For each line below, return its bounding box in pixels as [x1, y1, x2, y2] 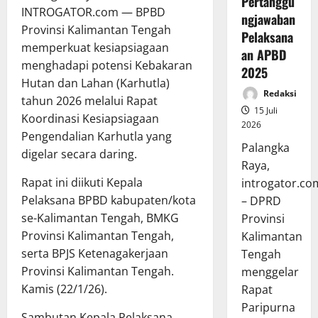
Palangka [241, 140, 290, 156]
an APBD [241, 45, 287, 65]
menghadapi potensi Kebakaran [21, 57, 192, 74]
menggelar [241, 264, 299, 280]
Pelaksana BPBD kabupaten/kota [21, 192, 196, 209]
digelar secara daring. [21, 146, 137, 163]
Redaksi [261, 87, 297, 100]
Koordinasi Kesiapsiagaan [21, 111, 159, 127]
